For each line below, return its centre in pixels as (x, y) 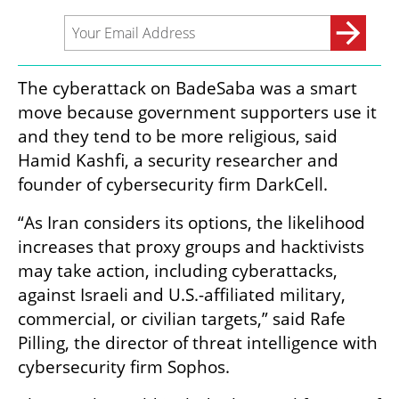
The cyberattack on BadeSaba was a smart (187, 89)
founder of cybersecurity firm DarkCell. (173, 185)
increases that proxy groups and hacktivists (191, 247)
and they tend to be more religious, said (178, 137)
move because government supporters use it (197, 113)
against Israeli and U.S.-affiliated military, (182, 295)
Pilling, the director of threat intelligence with (198, 343)
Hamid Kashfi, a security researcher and (178, 161)
